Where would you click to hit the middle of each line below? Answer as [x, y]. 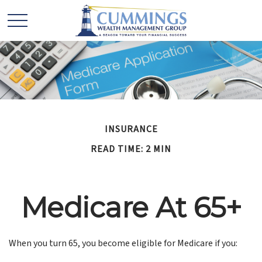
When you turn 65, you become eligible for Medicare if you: [123, 243]
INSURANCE [131, 129]
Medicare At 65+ [131, 208]
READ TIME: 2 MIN [131, 149]
